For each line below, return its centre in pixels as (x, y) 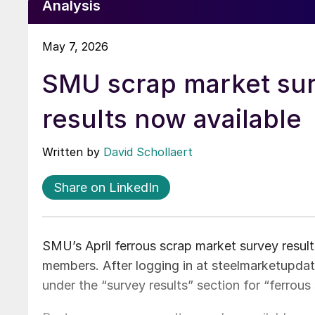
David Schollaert (148, 152)
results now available (172, 118)
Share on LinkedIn (106, 187)
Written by (73, 152)
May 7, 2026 (75, 46)
